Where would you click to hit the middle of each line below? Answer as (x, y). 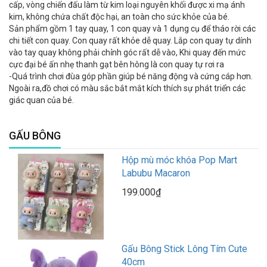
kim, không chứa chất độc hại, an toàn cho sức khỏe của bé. (119, 16)
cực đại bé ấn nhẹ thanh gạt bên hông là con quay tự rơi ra (117, 64)
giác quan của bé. (41, 100)
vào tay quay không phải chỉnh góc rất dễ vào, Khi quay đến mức (127, 52)
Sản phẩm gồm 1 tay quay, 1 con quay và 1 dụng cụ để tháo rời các (132, 28)
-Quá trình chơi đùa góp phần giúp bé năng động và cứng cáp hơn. (131, 76)
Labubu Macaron (156, 173)
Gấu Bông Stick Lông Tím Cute (185, 249)
